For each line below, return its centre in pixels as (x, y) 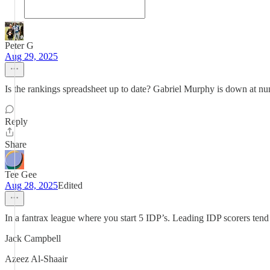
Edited (70, 185)
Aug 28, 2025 (31, 185)
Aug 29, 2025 (31, 56)
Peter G (19, 46)
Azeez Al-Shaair (36, 259)
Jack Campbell (33, 238)
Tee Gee (21, 174)
